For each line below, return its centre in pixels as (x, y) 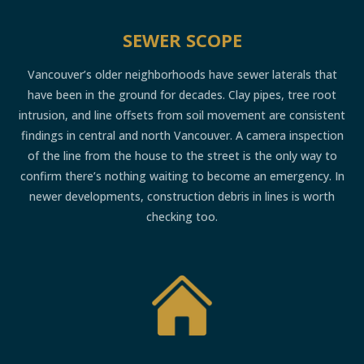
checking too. (182, 216)
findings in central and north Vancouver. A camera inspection (182, 135)
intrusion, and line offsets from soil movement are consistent (182, 115)
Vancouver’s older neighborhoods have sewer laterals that (182, 74)
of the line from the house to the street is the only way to (182, 155)
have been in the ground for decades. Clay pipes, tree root (182, 94)
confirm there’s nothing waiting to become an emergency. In (182, 175)
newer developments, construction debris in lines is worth (182, 196)
